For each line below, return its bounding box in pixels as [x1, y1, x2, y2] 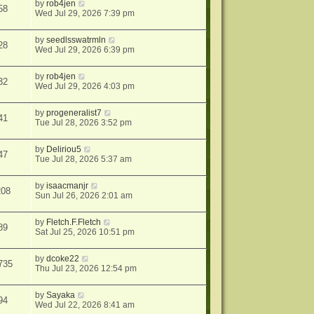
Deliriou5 [46, 144, 82, 155]
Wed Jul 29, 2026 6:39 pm [35, 45, 135, 55]
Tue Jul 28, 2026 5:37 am [35, 154, 132, 165]
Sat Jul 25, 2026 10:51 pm [35, 227, 135, 238]
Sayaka [46, 290, 76, 301]
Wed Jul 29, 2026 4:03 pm [35, 81, 135, 92]
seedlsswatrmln [46, 35, 107, 46]
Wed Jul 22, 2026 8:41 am [35, 300, 135, 310]
